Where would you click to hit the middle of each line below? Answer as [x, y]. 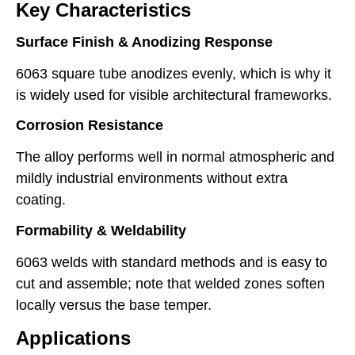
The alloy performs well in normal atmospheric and [175, 157]
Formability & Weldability [101, 230]
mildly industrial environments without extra [152, 179]
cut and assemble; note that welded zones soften [170, 283]
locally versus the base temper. [114, 305]
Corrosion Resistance [90, 126]
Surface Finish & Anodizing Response [144, 42]
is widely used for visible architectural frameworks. [174, 95]
